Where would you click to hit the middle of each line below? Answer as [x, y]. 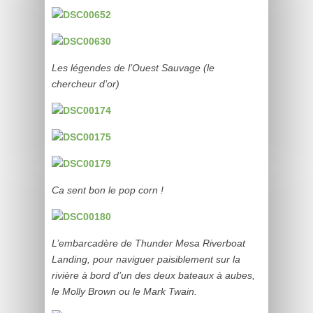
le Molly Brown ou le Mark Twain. [124, 291]
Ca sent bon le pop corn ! [108, 190]
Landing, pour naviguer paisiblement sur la [146, 259]
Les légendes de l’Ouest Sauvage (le [133, 68]
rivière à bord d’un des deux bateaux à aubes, [153, 275]
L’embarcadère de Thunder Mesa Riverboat [148, 243]
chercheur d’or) [86, 84]
